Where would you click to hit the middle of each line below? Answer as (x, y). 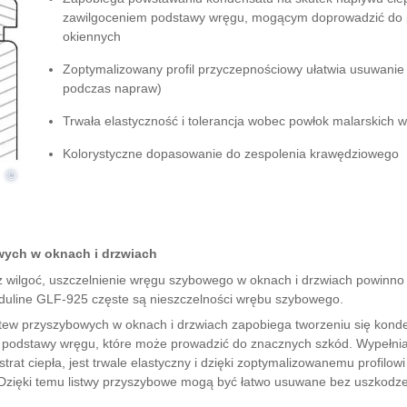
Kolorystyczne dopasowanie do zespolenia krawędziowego (231, 154)
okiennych (92, 36)
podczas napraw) (112, 88)
